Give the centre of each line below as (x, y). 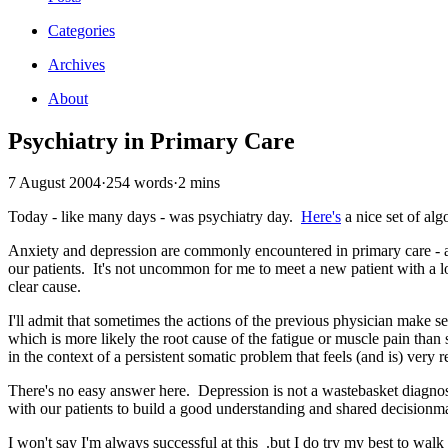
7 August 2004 (54, 183)
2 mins (199, 183)
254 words (139, 183)
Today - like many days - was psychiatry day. (154, 217)
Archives (76, 64)
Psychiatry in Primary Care (151, 140)
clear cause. (44, 287)
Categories (81, 30)
